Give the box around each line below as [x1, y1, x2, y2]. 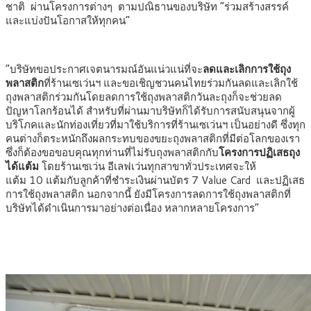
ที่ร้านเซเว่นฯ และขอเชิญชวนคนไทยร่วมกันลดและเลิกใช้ [44, 76, 298, 91]
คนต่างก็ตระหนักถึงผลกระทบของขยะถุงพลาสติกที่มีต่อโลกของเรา [6, 131, 300, 146]
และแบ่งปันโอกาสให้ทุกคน [6, 13, 126, 28]
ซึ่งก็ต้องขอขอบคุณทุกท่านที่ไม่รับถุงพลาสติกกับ [6, 145, 219, 160]
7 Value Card [189, 173, 256, 188]
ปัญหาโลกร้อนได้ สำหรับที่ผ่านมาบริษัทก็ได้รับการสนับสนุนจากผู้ [6, 103, 295, 119]
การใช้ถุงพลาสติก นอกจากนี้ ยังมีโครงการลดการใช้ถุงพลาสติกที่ [6, 187, 291, 202]
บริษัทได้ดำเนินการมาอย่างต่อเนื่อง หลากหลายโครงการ [6, 201, 255, 216]
